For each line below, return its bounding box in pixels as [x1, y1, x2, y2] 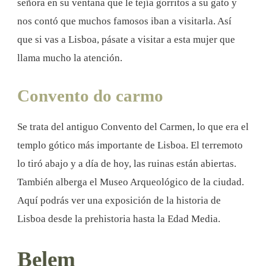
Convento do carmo [17, 86, 163, 106]
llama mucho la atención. [17, 52, 122, 64]
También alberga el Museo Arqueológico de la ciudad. [17, 176, 244, 188]
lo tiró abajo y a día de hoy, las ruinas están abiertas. [17, 158, 236, 170]
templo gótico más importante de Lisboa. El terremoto [17, 140, 243, 151]
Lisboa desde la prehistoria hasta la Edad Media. [17, 213, 220, 225]
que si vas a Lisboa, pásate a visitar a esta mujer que [17, 34, 235, 46]
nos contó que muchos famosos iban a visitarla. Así [17, 15, 232, 27]
